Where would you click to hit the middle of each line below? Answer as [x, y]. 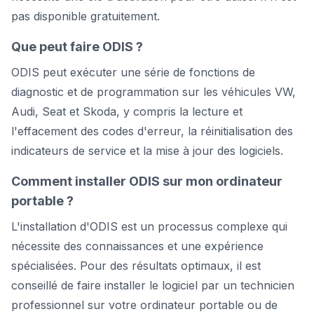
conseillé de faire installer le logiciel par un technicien [153, 285]
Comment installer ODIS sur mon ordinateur [147, 181]
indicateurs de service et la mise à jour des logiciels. [147, 150]
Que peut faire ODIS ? [77, 46]
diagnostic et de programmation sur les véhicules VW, [153, 91]
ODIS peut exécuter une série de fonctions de [133, 72]
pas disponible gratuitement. [86, 16]
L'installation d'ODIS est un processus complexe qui [149, 226]
